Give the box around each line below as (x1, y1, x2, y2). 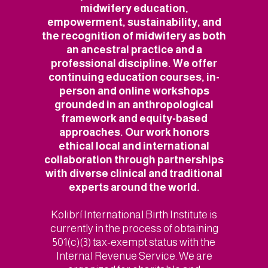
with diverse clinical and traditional (45, 167, 223, 179)
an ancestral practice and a (66, 44, 202, 56)
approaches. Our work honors (59, 126, 209, 138)
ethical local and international (59, 140, 209, 152)
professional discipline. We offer (51, 57, 217, 69)
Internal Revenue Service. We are (56, 250, 212, 262)
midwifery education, (80, 2, 188, 14)
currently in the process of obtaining (50, 223, 218, 234)
